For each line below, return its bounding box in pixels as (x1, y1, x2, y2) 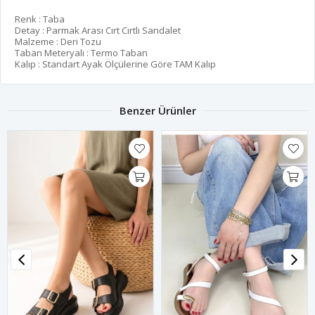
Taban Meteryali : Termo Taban (15, 46, 148, 60)
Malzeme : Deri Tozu (15, 35, 101, 49)
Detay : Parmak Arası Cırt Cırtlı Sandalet (15, 24, 181, 37)
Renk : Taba (15, 13, 65, 26)
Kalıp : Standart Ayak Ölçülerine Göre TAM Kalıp (15, 58, 216, 71)
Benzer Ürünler (119, 103, 196, 118)
